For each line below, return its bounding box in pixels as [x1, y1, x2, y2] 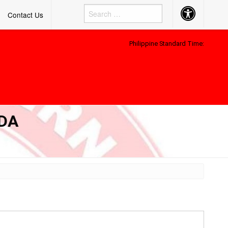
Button [181, 12, 203, 23]
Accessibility [181, 5, 220, 16]
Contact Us [8, 10, 43, 20]
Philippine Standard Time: [129, 40, 204, 47]
